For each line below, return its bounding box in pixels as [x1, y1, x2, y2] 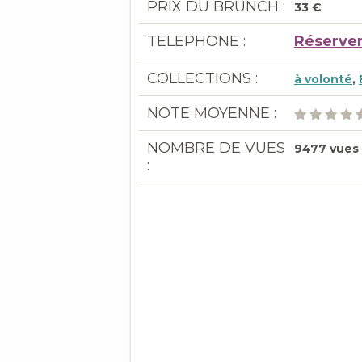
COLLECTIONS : [147, 69, 258, 87]
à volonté [294, 72, 352, 86]
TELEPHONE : [147, 32, 246, 50]
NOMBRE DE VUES [147, 139, 285, 157]
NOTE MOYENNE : [147, 104, 276, 122]
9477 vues [294, 141, 359, 156]
